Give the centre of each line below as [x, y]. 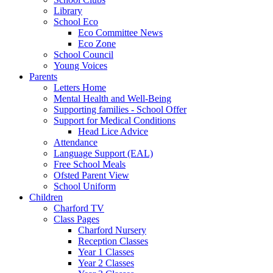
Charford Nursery [112, 230]
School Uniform [85, 186]
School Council [83, 54]
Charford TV [79, 208]
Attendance [76, 142]
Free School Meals [90, 164]
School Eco [76, 21]
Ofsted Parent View [91, 175]
